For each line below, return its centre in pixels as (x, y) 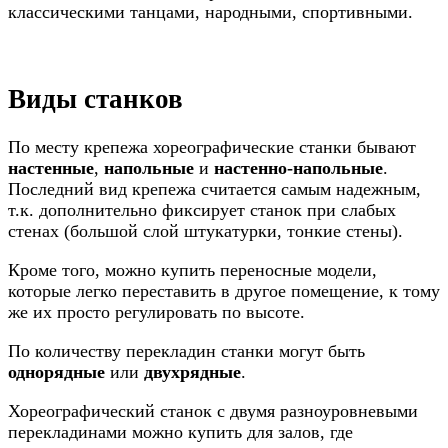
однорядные (59, 372)
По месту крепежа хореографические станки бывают (212, 147)
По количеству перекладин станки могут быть (186, 351)
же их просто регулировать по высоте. (156, 312)
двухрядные (192, 372)
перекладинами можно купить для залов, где (180, 432)
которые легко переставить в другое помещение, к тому (224, 291)
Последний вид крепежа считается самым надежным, (214, 189)
